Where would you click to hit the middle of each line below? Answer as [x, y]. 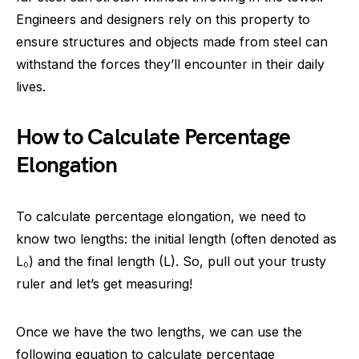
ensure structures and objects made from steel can [172, 42]
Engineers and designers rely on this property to [163, 19]
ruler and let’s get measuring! [104, 284]
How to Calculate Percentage [153, 137]
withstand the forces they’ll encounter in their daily [170, 64]
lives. [31, 87]
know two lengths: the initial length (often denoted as [176, 239]
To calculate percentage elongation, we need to [161, 216]
